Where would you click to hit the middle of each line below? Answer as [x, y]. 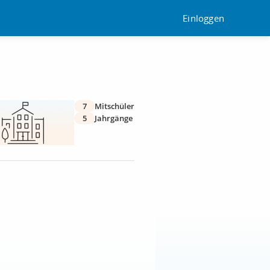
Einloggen [203, 18]
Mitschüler [115, 106]
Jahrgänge [114, 118]
